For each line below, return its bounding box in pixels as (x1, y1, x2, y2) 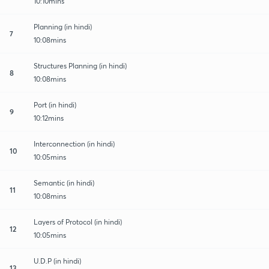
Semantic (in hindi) (34, 178, 94, 187)
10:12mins (34, 113, 64, 122)
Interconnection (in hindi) (34, 139, 115, 148)
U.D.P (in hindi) (34, 256, 81, 265)
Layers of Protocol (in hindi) (34, 217, 122, 226)
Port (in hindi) (34, 100, 76, 109)
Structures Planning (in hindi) (34, 61, 127, 70)
